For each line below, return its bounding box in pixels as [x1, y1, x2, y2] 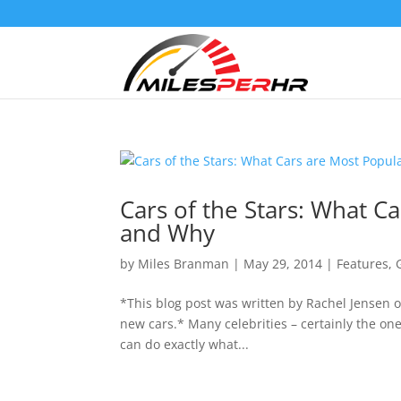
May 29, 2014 [243, 255, 323, 272]
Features [337, 255, 389, 272]
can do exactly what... [120, 336, 250, 353]
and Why [120, 217, 216, 249]
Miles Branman [138, 255, 230, 272]
